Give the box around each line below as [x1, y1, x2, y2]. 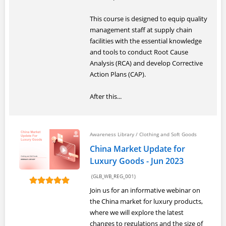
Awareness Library [90, 131, 134, 138]
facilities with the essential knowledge [90, 36, 202, 45]
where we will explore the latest [90, 208, 184, 217]
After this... [90, 92, 122, 101]
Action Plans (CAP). [90, 70, 146, 79]
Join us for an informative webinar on [90, 186, 200, 195]
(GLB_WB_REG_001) [90, 173, 136, 180]
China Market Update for [90, 143, 185, 154]
